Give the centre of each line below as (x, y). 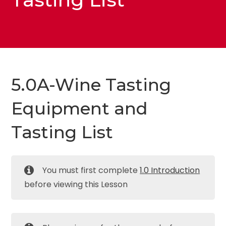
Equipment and (80, 108)
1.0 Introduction (170, 171)
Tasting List (62, 132)
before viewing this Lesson (76, 185)
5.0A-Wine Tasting (91, 85)
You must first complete (91, 171)
